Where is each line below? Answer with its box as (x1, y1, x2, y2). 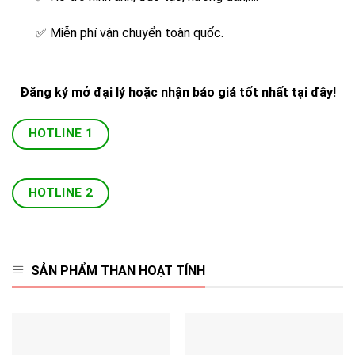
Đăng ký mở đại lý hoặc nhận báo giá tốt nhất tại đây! (19, 85, 336, 101)
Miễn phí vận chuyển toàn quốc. (47, 25, 223, 40)
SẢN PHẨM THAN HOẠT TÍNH (31, 262, 205, 278)
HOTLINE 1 (28, 126, 94, 141)
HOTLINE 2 (28, 185, 94, 200)
